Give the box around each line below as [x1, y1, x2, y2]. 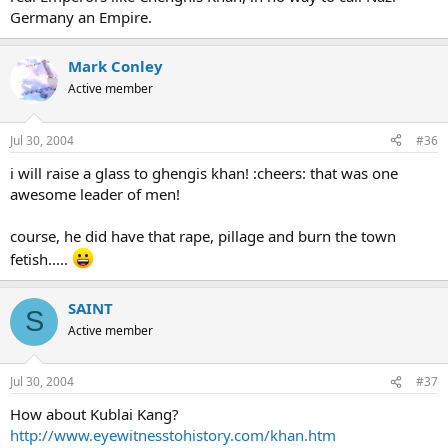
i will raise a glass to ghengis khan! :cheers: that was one [10, 162, 398, 183]
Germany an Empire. [10, 7, 152, 27]
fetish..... [10, 248, 72, 269]
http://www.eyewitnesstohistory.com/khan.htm [10, 425, 336, 445]
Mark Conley [68, 56, 163, 76]
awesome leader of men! [10, 183, 180, 204]
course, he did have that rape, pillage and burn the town [10, 225, 396, 246]
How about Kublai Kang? [10, 404, 179, 424]
